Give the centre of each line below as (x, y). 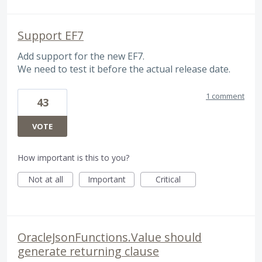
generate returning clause (88, 251)
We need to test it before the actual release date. (124, 69)
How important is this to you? (73, 157)
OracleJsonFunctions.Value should (110, 237)
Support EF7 (51, 36)
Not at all (45, 179)
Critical (168, 179)
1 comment (225, 96)
